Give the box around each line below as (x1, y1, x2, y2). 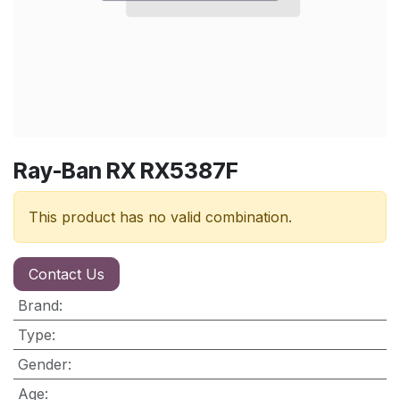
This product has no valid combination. (29, 207, 292, 226)
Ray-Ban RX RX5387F (13, 156, 238, 184)
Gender (17, 354, 68, 373)
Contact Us (29, 264, 104, 283)
